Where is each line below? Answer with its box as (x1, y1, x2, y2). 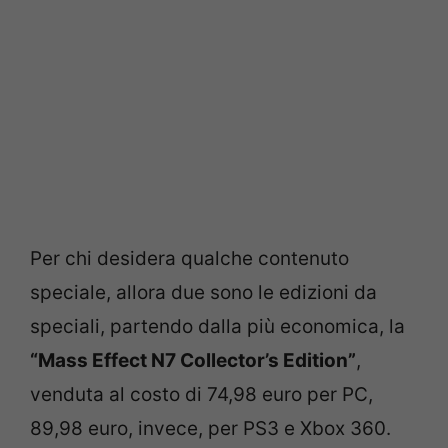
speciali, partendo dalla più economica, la (30, 314, 405, 338)
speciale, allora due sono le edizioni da (30, 280, 377, 304)
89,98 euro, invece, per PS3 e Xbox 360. (30, 416, 391, 440)
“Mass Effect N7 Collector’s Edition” (30, 348, 356, 372)
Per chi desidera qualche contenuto (30, 246, 349, 270)
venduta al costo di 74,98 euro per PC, (30, 382, 373, 406)
